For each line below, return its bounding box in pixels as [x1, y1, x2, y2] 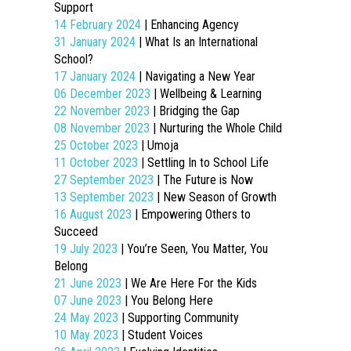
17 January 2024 [53, 69, 139, 84]
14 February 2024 [53, 17, 144, 32]
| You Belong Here [124, 293, 213, 308]
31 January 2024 [53, 34, 139, 49]
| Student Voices [121, 327, 203, 342]
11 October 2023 [53, 155, 141, 170]
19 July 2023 [53, 241, 121, 256]
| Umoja [140, 138, 179, 153]
